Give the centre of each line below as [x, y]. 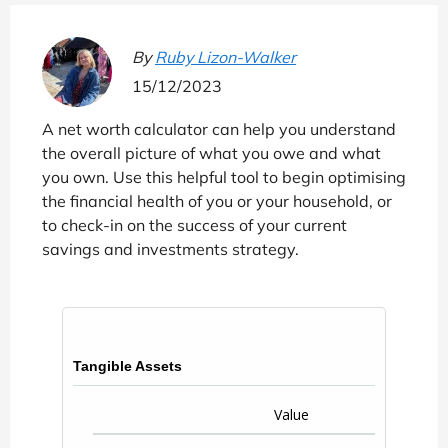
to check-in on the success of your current [194, 225]
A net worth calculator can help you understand [219, 129]
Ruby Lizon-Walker [225, 57]
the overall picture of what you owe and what [211, 153]
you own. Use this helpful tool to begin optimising [224, 177]
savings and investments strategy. [170, 249]
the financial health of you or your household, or [217, 201]
